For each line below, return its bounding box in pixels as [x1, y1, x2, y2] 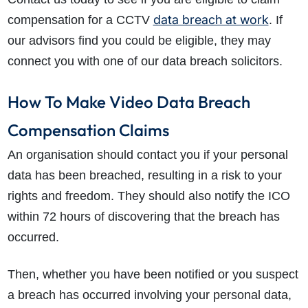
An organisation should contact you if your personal [7, 148, 288, 162]
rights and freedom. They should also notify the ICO [7, 189, 290, 203]
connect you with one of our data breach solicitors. [7, 54, 283, 69]
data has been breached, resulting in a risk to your [7, 168, 282, 183]
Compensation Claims [7, 120, 169, 141]
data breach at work [153, 12, 269, 27]
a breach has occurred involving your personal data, [7, 288, 291, 302]
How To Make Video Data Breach [7, 91, 250, 113]
